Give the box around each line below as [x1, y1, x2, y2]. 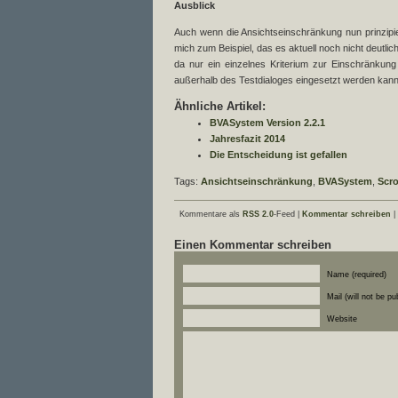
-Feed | [274, 210, 302, 219]
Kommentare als [179, 210, 243, 219]
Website [327, 314, 357, 323]
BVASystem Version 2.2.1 [210, 117, 325, 128]
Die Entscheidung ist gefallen [210, 149, 347, 160]
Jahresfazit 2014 [210, 133, 285, 144]
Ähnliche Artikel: [174, 99, 266, 113]
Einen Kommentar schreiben [174, 238, 331, 251]
